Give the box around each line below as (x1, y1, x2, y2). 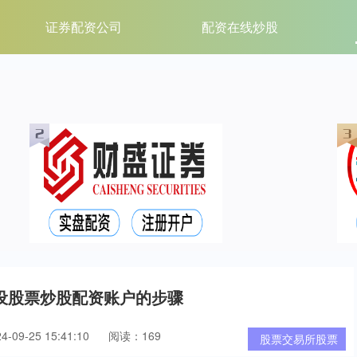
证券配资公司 (45, 18, 122, 36)
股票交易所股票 (260, 331, 338, 347)
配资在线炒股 (201, 18, 278, 36)
